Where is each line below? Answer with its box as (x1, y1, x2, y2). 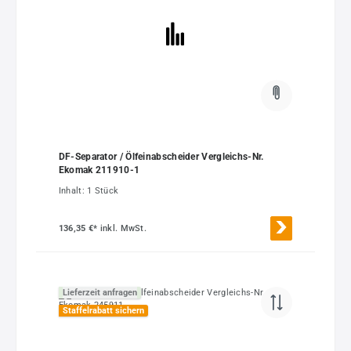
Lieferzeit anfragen (62, 287, 137, 298)
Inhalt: (58, 186, 88, 197)
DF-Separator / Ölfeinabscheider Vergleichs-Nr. (58, 150, 264, 162)
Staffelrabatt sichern (62, 305, 144, 316)
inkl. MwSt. (100, 223, 147, 234)
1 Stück (87, 186, 119, 197)
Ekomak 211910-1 (58, 164, 140, 175)
